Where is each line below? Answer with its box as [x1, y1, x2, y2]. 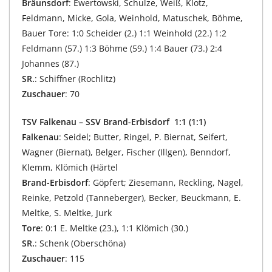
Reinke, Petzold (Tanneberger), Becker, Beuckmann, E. [22, 191, 241, 203]
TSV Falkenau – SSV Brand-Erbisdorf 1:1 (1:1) [22, 115, 206, 127]
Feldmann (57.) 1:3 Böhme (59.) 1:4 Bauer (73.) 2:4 [22, 42, 222, 54]
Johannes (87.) [22, 57, 79, 69]
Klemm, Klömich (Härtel [22, 161, 118, 173]
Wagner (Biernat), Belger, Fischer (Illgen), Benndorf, [22, 146, 231, 158]
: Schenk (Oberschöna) [35, 237, 126, 249]
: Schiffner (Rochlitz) [35, 72, 115, 84]
